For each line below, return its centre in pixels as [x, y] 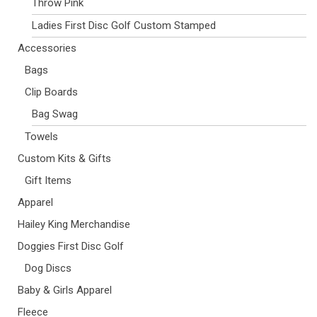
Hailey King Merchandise [74, 224]
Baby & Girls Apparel [65, 290]
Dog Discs [48, 268]
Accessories [47, 48]
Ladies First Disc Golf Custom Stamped [124, 25]
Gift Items [48, 180]
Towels [41, 136]
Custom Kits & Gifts [64, 158]
